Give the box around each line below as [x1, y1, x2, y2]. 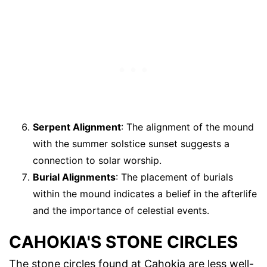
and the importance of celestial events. [33, 204, 209, 216]
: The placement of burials [116, 170, 233, 183]
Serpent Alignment [33, 120, 121, 133]
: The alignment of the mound [121, 120, 254, 133]
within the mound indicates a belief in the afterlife [33, 187, 257, 200]
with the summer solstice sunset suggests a [33, 137, 229, 150]
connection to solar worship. [33, 154, 162, 166]
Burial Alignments [33, 170, 116, 183]
